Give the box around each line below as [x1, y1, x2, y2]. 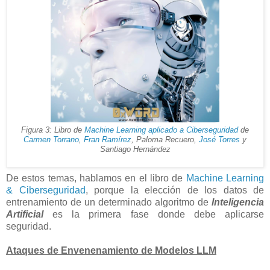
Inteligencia [212, 196, 264, 207]
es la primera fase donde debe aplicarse [43, 209, 264, 219]
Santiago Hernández [99, 145, 171, 154]
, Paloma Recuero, [131, 135, 199, 144]
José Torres [199, 135, 240, 144]
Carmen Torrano [24, 135, 79, 144]
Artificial [6, 209, 43, 219]
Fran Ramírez [84, 135, 131, 144]
